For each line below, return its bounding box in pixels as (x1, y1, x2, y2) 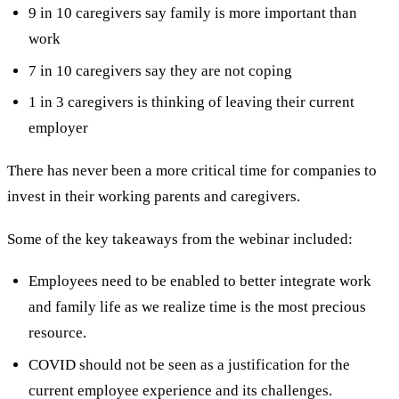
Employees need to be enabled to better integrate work (28, 273, 371, 290)
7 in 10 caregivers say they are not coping (28, 61, 292, 79)
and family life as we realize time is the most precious (28, 298, 366, 316)
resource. (28, 324, 86, 342)
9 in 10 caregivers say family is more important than (28, 4, 357, 21)
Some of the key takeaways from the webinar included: (7, 230, 353, 248)
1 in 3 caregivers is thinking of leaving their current (28, 94, 354, 111)
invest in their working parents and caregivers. (7, 188, 300, 206)
